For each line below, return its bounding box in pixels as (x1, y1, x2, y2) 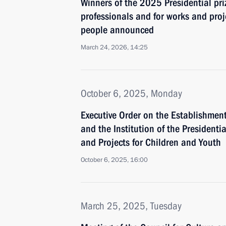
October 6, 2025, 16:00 (81, 155, 148, 164)
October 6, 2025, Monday (81, 87, 182, 99)
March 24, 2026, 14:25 (81, 43, 148, 52)
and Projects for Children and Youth (81, 136, 221, 148)
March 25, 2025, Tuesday (81, 200, 182, 212)
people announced (81, 24, 154, 36)
